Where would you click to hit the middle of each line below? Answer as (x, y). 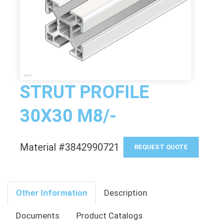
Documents (38, 216)
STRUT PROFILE (84, 92)
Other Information (52, 193)
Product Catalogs (110, 216)
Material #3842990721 (70, 147)
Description (126, 193)
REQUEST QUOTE (161, 147)
